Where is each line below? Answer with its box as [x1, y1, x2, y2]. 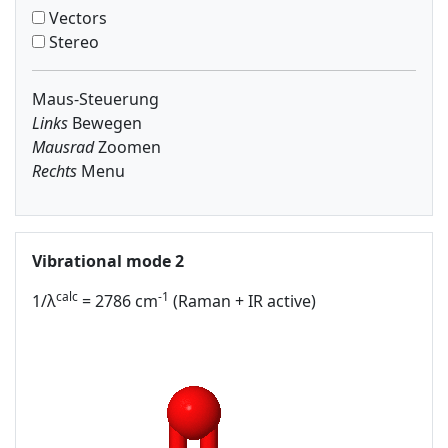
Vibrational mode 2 [32, 250, 184, 272]
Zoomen [94, 136, 161, 158]
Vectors [45, 7, 107, 29]
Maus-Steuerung [32, 88, 159, 110]
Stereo [45, 31, 99, 53]
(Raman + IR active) [169, 290, 316, 312]
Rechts [32, 160, 77, 182]
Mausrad [32, 136, 94, 158]
